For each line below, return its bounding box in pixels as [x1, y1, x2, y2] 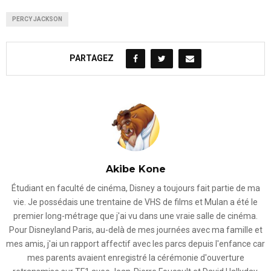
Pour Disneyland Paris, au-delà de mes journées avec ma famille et [8, 225, 263, 235]
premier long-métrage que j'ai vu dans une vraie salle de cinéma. [13, 211, 258, 221]
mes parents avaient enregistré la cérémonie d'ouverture [27, 253, 244, 263]
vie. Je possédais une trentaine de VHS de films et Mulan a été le [13, 197, 258, 207]
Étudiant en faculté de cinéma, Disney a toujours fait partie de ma [11, 183, 260, 194]
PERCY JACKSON [12, 16, 62, 23]
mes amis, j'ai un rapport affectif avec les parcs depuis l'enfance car [6, 239, 265, 249]
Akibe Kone [105, 163, 166, 175]
